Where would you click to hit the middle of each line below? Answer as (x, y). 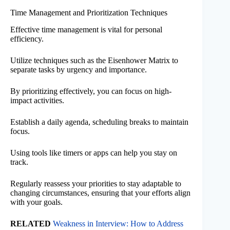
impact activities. (37, 100)
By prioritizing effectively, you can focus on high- (91, 91)
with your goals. (36, 202)
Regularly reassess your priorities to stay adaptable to (96, 183)
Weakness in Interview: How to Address (118, 223)
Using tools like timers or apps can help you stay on (94, 152)
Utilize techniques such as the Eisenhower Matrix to (94, 60)
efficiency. (27, 39)
